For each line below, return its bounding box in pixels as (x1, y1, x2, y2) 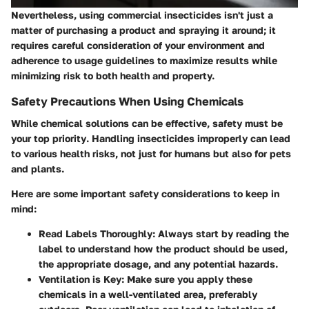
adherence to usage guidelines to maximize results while (11, 54, 277, 66)
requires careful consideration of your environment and (11, 39, 265, 51)
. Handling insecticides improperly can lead (86, 132, 290, 144)
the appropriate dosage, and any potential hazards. (39, 257, 278, 270)
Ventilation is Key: (39, 272, 124, 285)
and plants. (11, 162, 64, 175)
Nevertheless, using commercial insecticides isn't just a (11, 8, 273, 21)
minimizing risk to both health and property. (11, 69, 215, 81)
